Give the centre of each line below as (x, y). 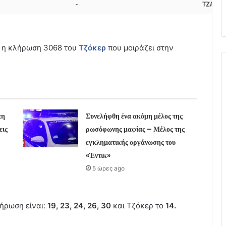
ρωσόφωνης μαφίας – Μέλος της (135, 129)
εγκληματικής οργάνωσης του (130, 142)
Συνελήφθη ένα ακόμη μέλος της (134, 116)
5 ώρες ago (108, 168)
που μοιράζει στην (140, 47)
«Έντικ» (98, 155)
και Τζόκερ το (139, 205)
